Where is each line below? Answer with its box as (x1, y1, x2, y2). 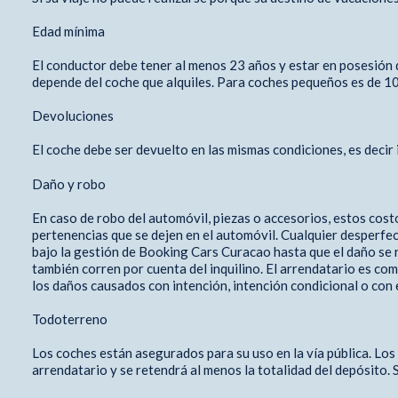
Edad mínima (31, 22, 105, 39)
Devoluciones (31, 107, 116, 123)
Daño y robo (31, 175, 106, 192)
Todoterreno (31, 310, 110, 327)
